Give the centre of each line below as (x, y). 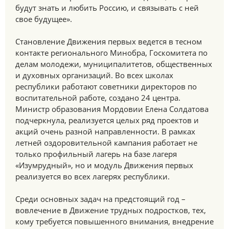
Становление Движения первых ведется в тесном (109, 41)
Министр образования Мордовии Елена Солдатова (112, 109)
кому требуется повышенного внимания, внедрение (114, 221)
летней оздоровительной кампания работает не (106, 143)
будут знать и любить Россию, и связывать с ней (107, 8)
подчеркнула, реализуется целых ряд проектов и (107, 120)
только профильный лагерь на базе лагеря (96, 154)
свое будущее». (44, 19)
